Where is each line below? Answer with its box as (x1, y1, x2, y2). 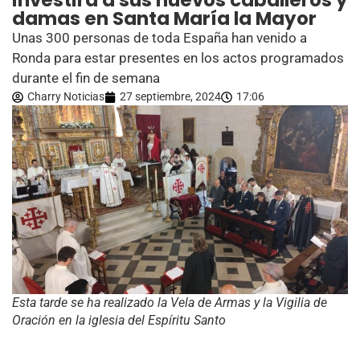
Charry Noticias (27, 90, 104, 103)
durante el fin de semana (12, 70, 160, 86)
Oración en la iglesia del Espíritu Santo (12, 313, 226, 329)
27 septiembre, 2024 (120, 90, 221, 103)
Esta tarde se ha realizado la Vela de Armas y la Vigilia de (12, 295, 327, 311)
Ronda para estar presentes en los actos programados (12, 50, 344, 66)
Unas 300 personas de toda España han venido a (12, 30, 307, 46)
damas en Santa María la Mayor (12, 6, 317, 31)
